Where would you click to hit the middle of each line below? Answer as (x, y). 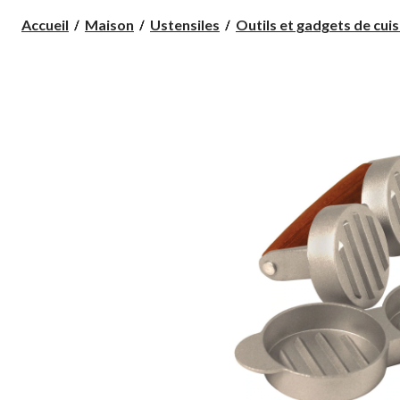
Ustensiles (185, 24)
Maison (109, 24)
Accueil (45, 24)
